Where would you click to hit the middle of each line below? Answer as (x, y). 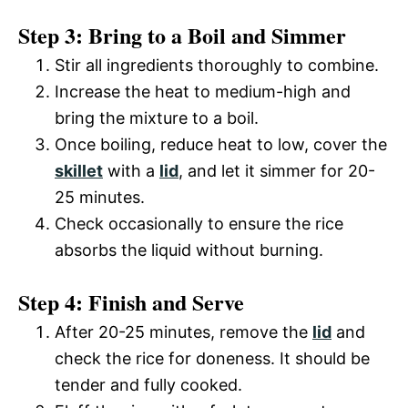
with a (131, 170)
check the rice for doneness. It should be (212, 358)
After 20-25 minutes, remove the (184, 331)
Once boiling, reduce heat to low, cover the (221, 144)
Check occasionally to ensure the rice (199, 223)
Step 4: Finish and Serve (131, 301)
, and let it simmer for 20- (277, 170)
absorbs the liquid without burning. (189, 250)
